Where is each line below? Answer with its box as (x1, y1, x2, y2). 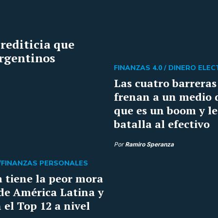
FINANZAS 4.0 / (114, 63, 168, 73)
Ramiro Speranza (125, 141, 174, 148)
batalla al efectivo (114, 117, 210, 131)
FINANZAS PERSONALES (1, 159, 88, 168)
